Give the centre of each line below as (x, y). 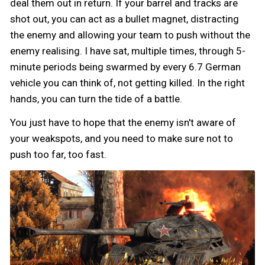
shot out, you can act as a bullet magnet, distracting (125, 19)
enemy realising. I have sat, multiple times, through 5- (128, 51)
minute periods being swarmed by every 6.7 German (125, 67)
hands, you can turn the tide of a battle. (96, 99)
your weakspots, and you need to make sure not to (122, 138)
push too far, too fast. (58, 154)
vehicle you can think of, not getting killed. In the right (127, 83)
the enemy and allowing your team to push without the (130, 35)
